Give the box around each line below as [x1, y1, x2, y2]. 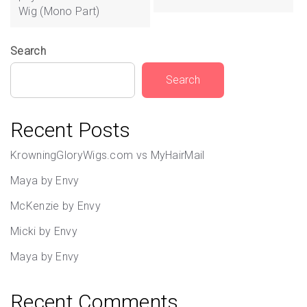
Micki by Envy [10, 225, 77, 238]
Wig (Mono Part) [19, 5, 100, 18]
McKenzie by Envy [10, 199, 101, 212]
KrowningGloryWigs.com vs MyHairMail [10, 149, 205, 162]
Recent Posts [10, 118, 131, 142]
